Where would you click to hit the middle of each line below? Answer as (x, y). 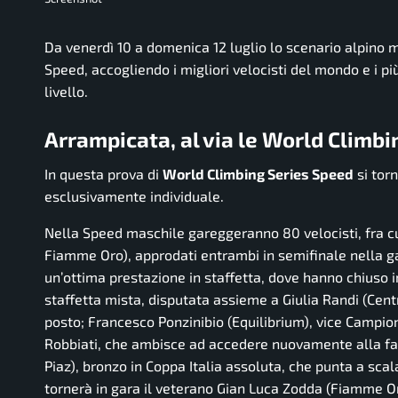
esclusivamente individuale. (134, 196)
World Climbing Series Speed (258, 174)
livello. (66, 91)
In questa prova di (103, 174)
